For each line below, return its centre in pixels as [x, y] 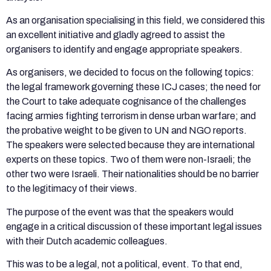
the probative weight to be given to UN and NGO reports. [126, 131]
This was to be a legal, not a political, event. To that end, [124, 264]
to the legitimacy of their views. [73, 189]
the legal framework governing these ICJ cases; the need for [133, 87]
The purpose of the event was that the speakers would [120, 212]
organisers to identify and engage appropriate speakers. [125, 49]
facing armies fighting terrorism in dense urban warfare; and [131, 116]
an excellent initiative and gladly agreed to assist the [116, 34]
